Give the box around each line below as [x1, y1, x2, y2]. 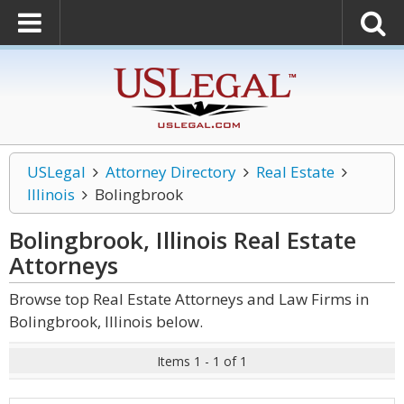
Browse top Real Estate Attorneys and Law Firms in [9, 289, 369, 309]
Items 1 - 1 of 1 [157, 353, 247, 370]
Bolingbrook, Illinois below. [9, 311, 203, 332]
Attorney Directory [105, 161, 236, 182]
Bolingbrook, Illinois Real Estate [9, 224, 356, 256]
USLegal [27, 161, 86, 182]
